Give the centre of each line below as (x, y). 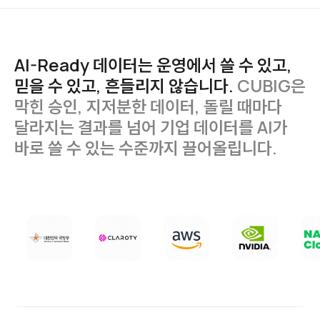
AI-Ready (52, 65)
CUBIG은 (271, 85)
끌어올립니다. (230, 147)
